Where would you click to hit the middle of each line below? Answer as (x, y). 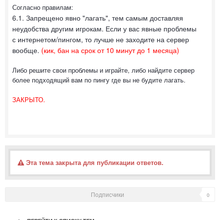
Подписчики (107, 194)
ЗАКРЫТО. (29, 99)
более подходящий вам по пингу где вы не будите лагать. (99, 80)
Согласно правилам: (44, 7)
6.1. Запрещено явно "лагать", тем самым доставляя (98, 17)
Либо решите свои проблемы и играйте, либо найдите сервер (103, 70)
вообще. (26, 50)
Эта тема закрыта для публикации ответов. (94, 162)
